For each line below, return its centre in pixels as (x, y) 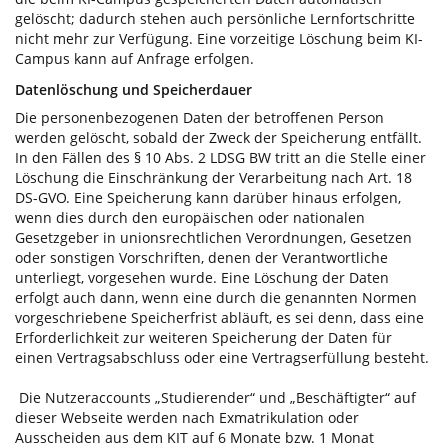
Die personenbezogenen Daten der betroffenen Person (199, 117)
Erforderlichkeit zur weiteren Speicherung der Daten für (203, 337)
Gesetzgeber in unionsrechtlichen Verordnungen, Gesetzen (213, 237)
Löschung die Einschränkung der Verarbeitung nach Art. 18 (213, 177)
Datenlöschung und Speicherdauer (133, 89)
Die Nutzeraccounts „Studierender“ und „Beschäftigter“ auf (215, 397)
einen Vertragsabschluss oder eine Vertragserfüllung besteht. (222, 357)
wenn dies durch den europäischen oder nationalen (190, 217)
